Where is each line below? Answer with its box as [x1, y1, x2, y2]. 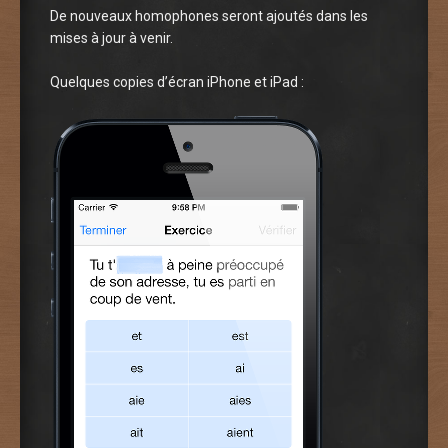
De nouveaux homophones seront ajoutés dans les [50, 7, 368, 24]
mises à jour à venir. [50, 29, 173, 46]
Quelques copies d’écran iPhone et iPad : [50, 74, 304, 91]
